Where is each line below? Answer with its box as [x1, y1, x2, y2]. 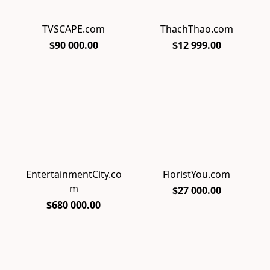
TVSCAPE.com [42, 22, 105, 36]
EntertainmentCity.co [25, 167, 122, 181]
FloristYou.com [163, 167, 230, 181]
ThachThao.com [160, 22, 233, 36]
